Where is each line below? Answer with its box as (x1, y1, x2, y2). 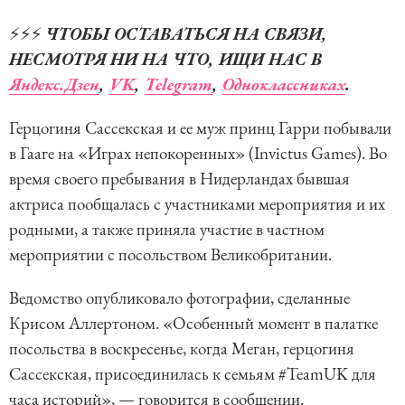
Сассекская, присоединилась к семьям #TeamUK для (9, 363, 376, 386)
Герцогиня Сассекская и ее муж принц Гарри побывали (9, 117, 391, 140)
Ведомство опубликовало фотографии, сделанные (9, 287, 350, 310)
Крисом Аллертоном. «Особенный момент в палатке (9, 312, 378, 335)
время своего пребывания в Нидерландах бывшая (9, 167, 350, 191)
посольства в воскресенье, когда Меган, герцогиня (9, 337, 354, 361)
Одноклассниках (222, 73, 345, 97)
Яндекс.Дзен (9, 73, 99, 97)
